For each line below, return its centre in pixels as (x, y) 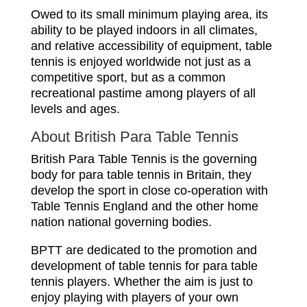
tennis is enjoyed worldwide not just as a (140, 62)
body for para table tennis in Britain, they (141, 175)
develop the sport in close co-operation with (149, 191)
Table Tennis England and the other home (144, 206)
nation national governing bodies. (121, 222)
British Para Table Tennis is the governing (144, 159)
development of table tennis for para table (144, 266)
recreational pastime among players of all (143, 93)
